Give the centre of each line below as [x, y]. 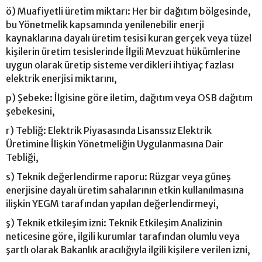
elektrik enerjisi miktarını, [61, 78]
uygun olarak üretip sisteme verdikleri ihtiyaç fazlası [120, 65]
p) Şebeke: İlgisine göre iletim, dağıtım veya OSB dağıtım [129, 97]
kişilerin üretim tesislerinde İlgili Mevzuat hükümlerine [123, 51]
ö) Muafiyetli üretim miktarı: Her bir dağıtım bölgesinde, [128, 11]
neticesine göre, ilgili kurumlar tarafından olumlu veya [123, 236]
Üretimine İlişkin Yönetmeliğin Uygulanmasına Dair [115, 144]
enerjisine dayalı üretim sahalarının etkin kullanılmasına [125, 190]
